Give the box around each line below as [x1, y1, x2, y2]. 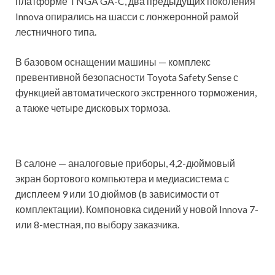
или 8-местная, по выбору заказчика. [15, 219, 179, 231]
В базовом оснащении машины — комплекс [15, 56, 211, 68]
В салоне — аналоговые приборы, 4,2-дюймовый [15, 157, 235, 169]
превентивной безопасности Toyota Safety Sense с [15, 71, 238, 83]
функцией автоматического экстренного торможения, [15, 87, 257, 99]
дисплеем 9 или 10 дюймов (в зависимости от [15, 188, 219, 200]
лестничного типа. [15, 26, 98, 38]
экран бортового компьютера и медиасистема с [15, 172, 229, 185]
